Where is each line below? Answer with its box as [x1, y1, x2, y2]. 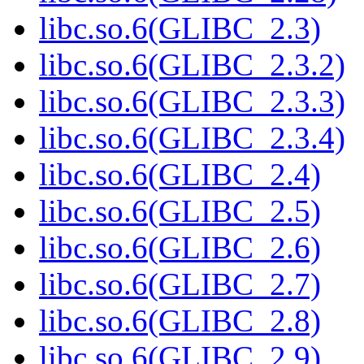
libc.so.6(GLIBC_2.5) [39, 193, 321, 229]
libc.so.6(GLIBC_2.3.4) [39, 120, 345, 156]
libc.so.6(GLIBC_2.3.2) [39, 47, 345, 83]
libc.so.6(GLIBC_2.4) [39, 157, 321, 193]
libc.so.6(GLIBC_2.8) [39, 303, 321, 339]
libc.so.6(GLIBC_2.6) [39, 230, 321, 266]
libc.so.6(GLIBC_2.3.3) [39, 84, 345, 119]
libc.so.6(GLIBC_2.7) [39, 266, 321, 302]
